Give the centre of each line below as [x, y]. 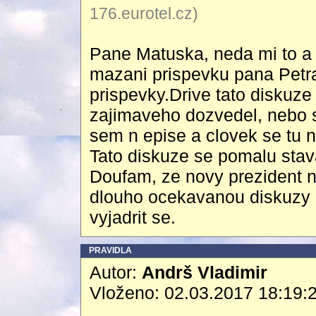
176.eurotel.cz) [144, 13]
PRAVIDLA [110, 250]
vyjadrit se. [133, 217]
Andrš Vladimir [205, 272]
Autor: [116, 272]
